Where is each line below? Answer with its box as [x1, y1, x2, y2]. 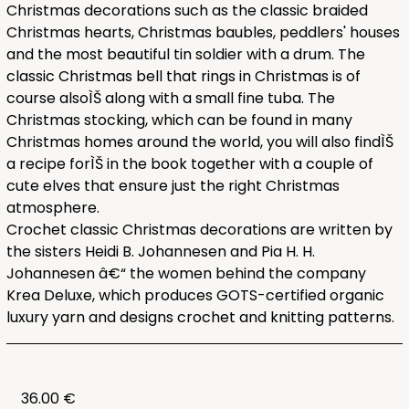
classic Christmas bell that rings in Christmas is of [5, 66, 361, 87]
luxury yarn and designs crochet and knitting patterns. [5, 307, 394, 328]
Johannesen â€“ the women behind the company [5, 263, 366, 284]
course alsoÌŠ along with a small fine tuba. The [5, 88, 335, 109]
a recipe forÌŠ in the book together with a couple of [5, 153, 373, 174]
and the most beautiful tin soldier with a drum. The [5, 44, 365, 65]
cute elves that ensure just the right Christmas [5, 175, 340, 196]
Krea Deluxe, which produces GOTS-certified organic [5, 285, 384, 306]
